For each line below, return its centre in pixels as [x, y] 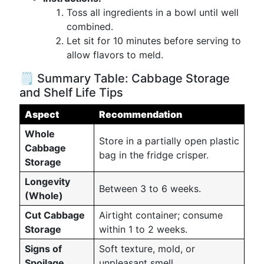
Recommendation [141, 114]
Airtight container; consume [161, 215]
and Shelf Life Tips [71, 93]
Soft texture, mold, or [147, 249]
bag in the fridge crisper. [154, 155]
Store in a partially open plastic [169, 141]
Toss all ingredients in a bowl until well [153, 12]
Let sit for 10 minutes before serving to [154, 41]
